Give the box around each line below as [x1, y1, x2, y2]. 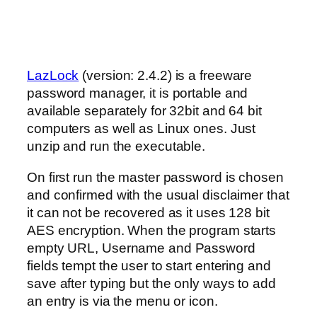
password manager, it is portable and [27, 86, 248, 101]
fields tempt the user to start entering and [27, 258, 271, 273]
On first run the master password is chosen [27, 169, 284, 185]
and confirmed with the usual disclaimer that [27, 187, 289, 202]
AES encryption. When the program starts [27, 222, 277, 238]
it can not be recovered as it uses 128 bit [27, 204, 270, 220]
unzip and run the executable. [27, 139, 206, 154]
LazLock [27, 68, 79, 83]
